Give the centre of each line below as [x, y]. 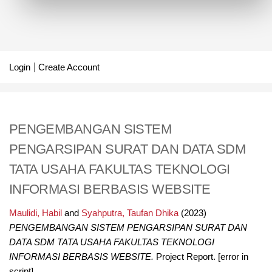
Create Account [69, 67]
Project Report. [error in [201, 257]
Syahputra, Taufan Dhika [130, 213]
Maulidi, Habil [35, 213]
